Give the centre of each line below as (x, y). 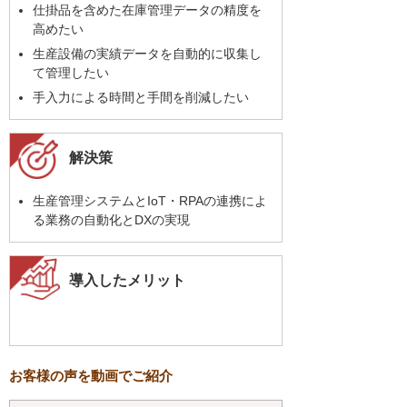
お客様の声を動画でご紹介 (91, 376)
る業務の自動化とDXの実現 (111, 219)
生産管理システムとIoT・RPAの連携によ (150, 200)
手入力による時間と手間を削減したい (141, 97)
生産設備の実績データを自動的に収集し (147, 53)
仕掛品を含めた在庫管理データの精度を (147, 10)
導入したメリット (127, 280)
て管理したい (71, 72)
